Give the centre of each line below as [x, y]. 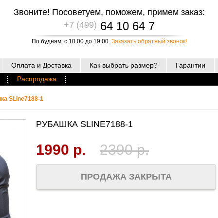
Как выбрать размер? [124, 65]
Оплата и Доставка [41, 65]
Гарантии [191, 65]
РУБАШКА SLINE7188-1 [84, 124]
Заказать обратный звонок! [149, 41]
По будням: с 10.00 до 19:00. [71, 41]
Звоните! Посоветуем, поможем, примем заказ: [109, 12]
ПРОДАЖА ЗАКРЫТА [126, 177]
